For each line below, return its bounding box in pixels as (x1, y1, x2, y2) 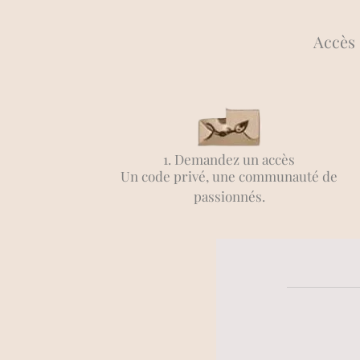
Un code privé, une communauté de (121, 167, 338, 185)
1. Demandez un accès (163, 150, 296, 168)
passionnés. (193, 187, 265, 205)
